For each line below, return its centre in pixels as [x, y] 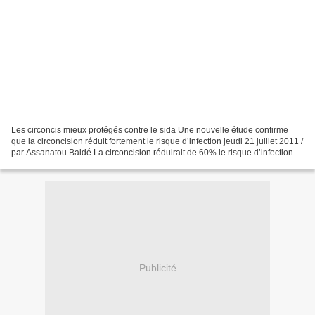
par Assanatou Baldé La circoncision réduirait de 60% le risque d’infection [152, 152]
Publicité [157, 268]
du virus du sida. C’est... [57, 163]
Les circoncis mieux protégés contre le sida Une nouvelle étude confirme [150, 130]
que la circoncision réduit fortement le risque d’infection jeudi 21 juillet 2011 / [157, 141]
